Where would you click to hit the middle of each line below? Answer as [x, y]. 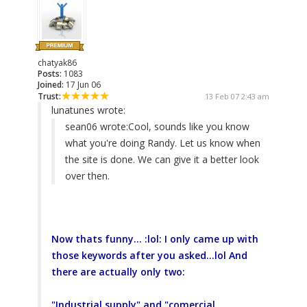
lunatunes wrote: [88, 110]
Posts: [50, 74]
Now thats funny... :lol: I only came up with [155, 239]
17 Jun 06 [82, 85]
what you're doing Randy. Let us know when [163, 143]
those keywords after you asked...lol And [149, 256]
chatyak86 [57, 63]
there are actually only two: [118, 272]
